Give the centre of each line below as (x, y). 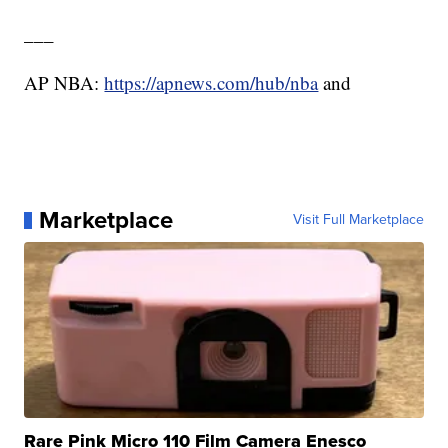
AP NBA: (64, 83)
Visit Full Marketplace (358, 220)
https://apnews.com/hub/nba (211, 83)
